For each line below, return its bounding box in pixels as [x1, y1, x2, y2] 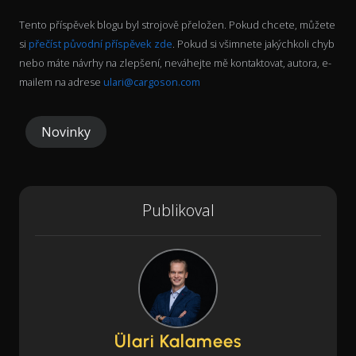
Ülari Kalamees [114, 331, 242, 353]
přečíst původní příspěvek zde [29, 37, 172, 52]
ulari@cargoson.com [103, 75, 200, 90]
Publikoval [141, 199, 215, 222]
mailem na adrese [19, 75, 103, 90]
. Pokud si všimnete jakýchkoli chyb [172, 37, 335, 52]
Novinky [41, 123, 91, 141]
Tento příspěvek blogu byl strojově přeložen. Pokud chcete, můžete [19, 17, 335, 33]
